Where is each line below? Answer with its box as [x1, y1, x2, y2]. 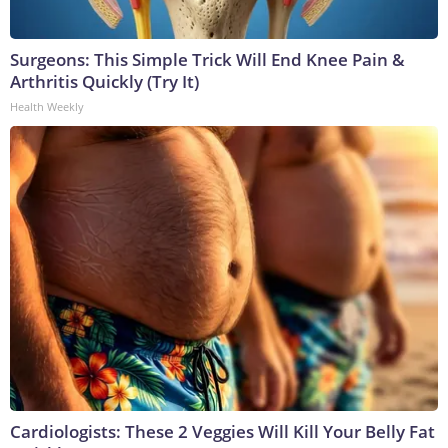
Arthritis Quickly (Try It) [10, 70, 199, 94]
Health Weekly [10, 99, 84, 115]
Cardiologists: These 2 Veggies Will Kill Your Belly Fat [10, 420, 435, 444]
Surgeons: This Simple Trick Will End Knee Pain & [10, 48, 405, 72]
